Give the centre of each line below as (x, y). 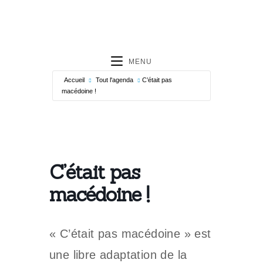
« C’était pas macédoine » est (130, 234)
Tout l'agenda (114, 80)
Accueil (74, 80)
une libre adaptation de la (118, 255)
